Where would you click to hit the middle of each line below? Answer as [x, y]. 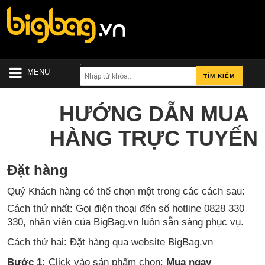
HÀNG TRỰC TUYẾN [154, 138]
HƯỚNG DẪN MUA [154, 114]
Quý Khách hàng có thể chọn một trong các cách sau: [126, 191]
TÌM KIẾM [219, 76]
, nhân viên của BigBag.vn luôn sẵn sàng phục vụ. [133, 222]
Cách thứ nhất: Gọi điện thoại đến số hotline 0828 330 [126, 208]
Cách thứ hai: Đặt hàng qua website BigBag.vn [110, 242]
